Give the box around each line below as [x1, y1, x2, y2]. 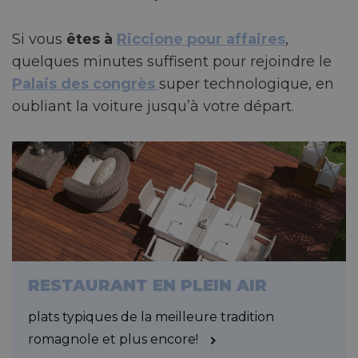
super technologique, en [159, 74, 334, 93]
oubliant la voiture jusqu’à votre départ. [12, 97, 294, 115]
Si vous [12, 30, 66, 48]
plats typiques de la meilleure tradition [28, 308, 274, 324]
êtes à [66, 30, 117, 48]
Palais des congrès [12, 74, 159, 93]
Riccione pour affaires [117, 30, 285, 48]
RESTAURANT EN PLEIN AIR [28, 275, 267, 295]
